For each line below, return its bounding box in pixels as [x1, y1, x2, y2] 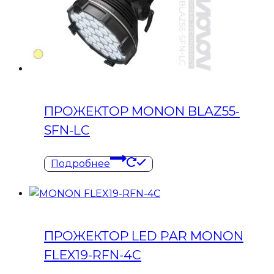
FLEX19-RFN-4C [44, 247, 141, 263]
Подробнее [51, 158, 110, 170]
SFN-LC [44, 122, 90, 138]
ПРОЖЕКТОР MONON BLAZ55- [44, 103, 240, 119]
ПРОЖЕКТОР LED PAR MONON [44, 228, 243, 244]
